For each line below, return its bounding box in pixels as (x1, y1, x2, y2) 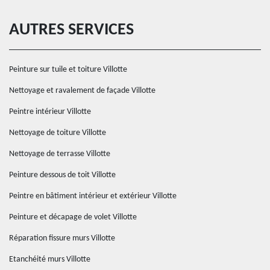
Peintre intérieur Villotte (9, 107, 91, 116)
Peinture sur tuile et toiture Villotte (9, 65, 127, 74)
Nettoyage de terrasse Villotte (9, 149, 110, 159)
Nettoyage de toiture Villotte (9, 128, 106, 137)
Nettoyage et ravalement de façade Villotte (9, 86, 155, 95)
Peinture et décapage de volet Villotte (9, 213, 137, 222)
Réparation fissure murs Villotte (9, 234, 115, 243)
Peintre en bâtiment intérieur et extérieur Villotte (9, 192, 177, 201)
